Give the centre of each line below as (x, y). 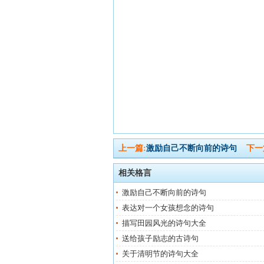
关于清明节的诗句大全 (160, 254)
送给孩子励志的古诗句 (160, 238)
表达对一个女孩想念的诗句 (168, 208)
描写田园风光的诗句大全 (164, 223)
